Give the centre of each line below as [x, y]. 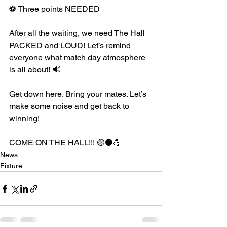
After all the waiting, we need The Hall [78, 33]
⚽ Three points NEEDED [54, 9]
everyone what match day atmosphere [78, 58]
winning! [24, 118]
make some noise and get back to [70, 106]
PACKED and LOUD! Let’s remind [71, 45]
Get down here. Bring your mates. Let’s [79, 94]
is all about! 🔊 [35, 70]
